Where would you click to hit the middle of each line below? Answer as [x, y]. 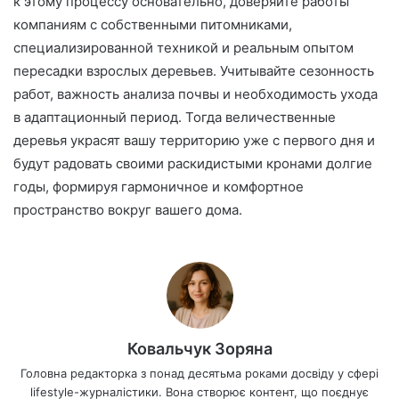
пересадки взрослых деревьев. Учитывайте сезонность [194, 71]
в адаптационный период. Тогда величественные [175, 118]
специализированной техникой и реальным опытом [183, 48]
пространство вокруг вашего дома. [128, 210]
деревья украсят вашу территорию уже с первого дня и [194, 141]
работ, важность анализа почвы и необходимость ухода [195, 94]
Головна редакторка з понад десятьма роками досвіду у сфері [199, 374]
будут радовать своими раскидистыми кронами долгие [193, 164]
